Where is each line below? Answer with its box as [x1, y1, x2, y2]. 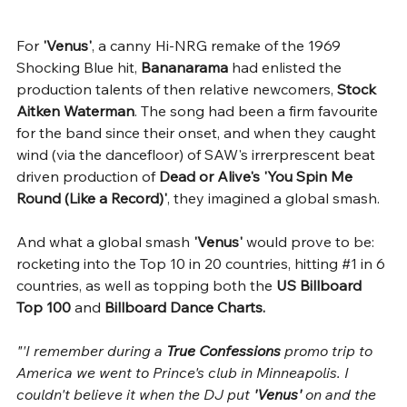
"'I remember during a [16, 341, 166, 360]
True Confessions [166, 341, 284, 360]
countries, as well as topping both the [16, 275, 276, 294]
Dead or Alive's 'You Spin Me [159, 166, 356, 185]
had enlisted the [228, 57, 345, 76]
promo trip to [284, 341, 376, 360]
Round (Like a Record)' [16, 188, 167, 207]
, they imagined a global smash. [167, 188, 380, 207]
